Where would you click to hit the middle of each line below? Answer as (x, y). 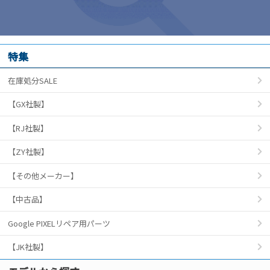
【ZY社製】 (28, 152)
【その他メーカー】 (47, 175)
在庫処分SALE (33, 80)
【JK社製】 (28, 247)
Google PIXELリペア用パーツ (59, 223)
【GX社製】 (28, 104)
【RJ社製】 (28, 128)
